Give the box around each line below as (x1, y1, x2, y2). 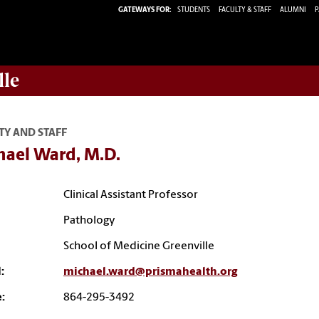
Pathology (63, 214, 115, 226)
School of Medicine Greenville (63, 240, 214, 252)
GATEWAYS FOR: (118, 6, 172, 14)
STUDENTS (177, 6, 211, 14)
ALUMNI (280, 6, 306, 14)
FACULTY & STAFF (219, 6, 271, 14)
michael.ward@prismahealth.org (63, 266, 237, 278)
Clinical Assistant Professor (63, 189, 198, 201)
